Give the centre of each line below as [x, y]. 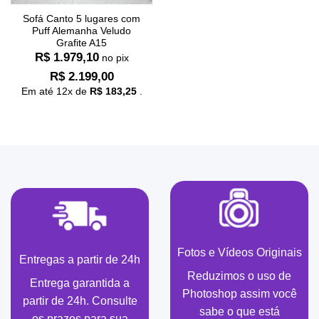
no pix [115, 57]
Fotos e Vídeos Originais [239, 252]
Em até [38, 91]
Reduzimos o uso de [239, 276]
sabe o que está [239, 311]
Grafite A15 [82, 43]
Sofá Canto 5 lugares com [82, 19]
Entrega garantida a [80, 283]
